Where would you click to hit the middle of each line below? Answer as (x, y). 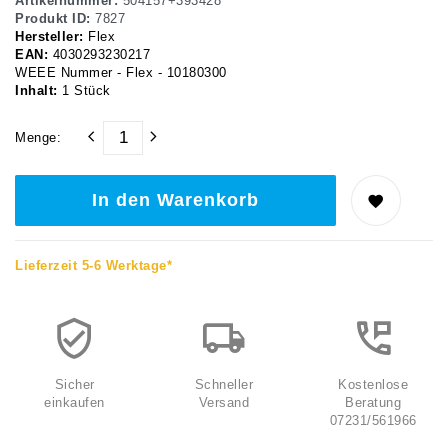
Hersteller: (51, 36)
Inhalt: (38, 90)
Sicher (74, 384)
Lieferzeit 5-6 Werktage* (93, 265)
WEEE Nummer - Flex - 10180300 (121, 72)
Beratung (373, 402)
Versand (224, 402)
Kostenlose (373, 384)
